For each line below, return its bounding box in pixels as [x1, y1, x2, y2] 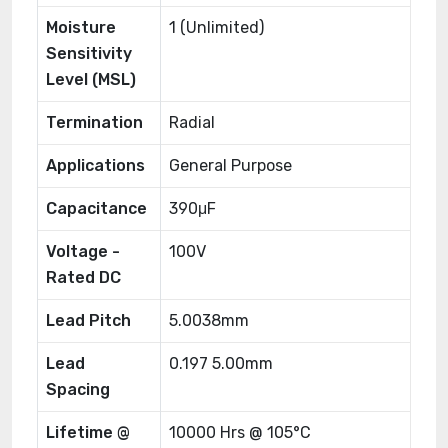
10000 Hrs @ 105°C [169, 423, 311, 442]
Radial [169, 113, 215, 132]
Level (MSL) [46, 70, 136, 89]
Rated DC [46, 268, 121, 287]
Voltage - [46, 242, 120, 261]
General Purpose [169, 156, 292, 175]
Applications [46, 156, 145, 175]
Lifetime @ [46, 423, 130, 442]
